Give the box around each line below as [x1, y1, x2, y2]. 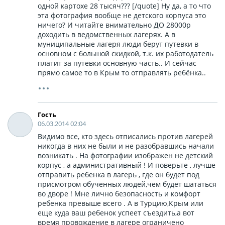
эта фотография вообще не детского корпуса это [38, 10, 206, 20]
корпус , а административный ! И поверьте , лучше [38, 160, 215, 170]
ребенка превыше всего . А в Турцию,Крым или [38, 198, 203, 208]
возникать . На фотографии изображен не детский [38, 150, 213, 160]
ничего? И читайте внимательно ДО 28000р [38, 20, 191, 30]
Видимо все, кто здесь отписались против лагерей [38, 131, 213, 141]
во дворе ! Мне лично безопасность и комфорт [38, 188, 200, 198]
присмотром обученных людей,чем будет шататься [38, 179, 216, 189]
